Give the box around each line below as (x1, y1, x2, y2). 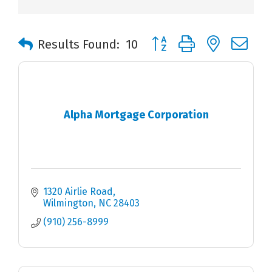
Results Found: (38, 37, 120, 52)
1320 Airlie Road (43, 186, 113, 198)
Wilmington (43, 197, 93, 209)
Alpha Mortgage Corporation (63, 107, 209, 121)
